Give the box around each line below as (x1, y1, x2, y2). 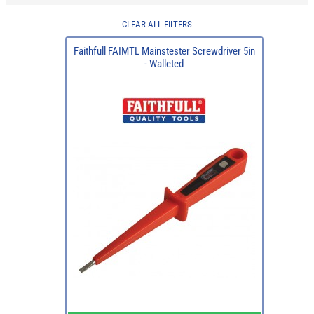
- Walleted (144, 57, 184, 71)
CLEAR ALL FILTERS (121, 19, 192, 30)
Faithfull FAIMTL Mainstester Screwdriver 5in (73, 45, 255, 58)
